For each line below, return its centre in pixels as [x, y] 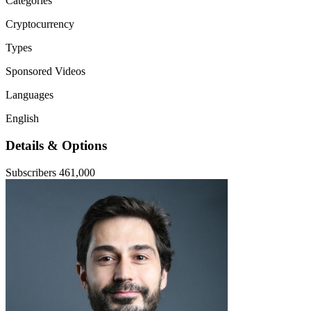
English [22, 119]
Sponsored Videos [45, 72]
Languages [30, 95]
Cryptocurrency [40, 24]
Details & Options [56, 145]
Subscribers [31, 172]
